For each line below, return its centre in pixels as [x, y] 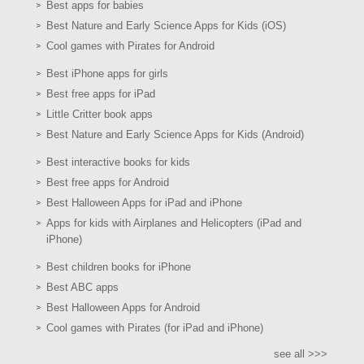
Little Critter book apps [100, 115]
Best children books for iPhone [119, 267]
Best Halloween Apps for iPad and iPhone [144, 203]
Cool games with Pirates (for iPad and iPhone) [155, 328]
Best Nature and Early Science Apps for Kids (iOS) [166, 26]
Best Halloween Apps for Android [123, 308]
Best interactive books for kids [118, 162]
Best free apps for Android [108, 183]
